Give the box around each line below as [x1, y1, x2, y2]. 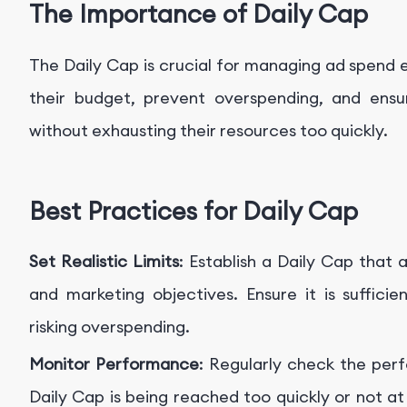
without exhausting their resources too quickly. [29, 119, 388, 141]
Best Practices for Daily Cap [29, 195, 358, 227]
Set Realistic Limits [29, 251, 179, 273]
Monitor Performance [29, 353, 199, 375]
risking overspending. [29, 316, 190, 338]
